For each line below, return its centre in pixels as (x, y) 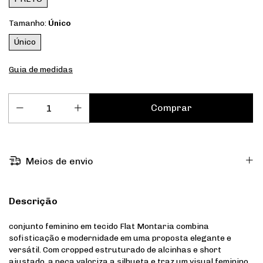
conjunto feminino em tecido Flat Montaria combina (109, 226)
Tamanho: (28, 23)
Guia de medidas (41, 70)
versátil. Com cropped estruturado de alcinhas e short (115, 249)
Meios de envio (59, 161)
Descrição (33, 201)
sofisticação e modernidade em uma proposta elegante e (120, 238)
